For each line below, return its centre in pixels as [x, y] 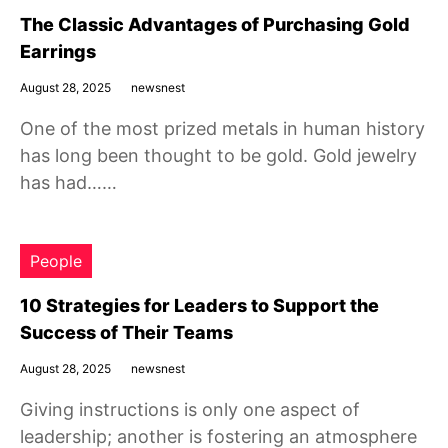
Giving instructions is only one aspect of [190, 409]
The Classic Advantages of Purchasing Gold [215, 24]
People [56, 261]
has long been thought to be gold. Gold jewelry [218, 155]
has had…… [68, 182]
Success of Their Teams [126, 332]
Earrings [58, 51]
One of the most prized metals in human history [222, 128]
